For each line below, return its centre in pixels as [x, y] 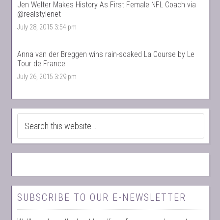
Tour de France [41, 63]
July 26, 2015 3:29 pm [47, 77]
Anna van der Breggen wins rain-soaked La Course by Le [106, 54]
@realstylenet [39, 14]
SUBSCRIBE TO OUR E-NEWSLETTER [102, 197]
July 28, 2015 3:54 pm [47, 27]
